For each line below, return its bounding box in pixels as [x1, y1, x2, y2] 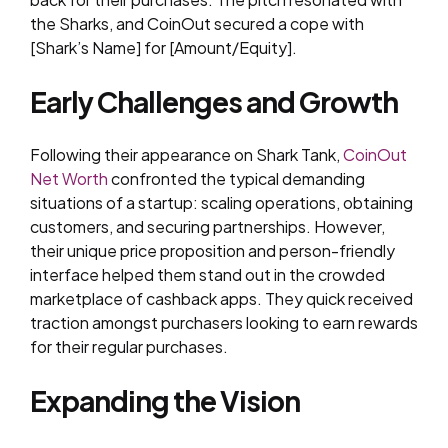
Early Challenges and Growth [30, 84, 398, 119]
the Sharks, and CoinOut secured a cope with [30, 13, 364, 34]
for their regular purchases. [30, 336, 228, 357]
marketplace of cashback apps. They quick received [30, 288, 413, 309]
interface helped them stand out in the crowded [30, 264, 385, 285]
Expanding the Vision [30, 383, 300, 418]
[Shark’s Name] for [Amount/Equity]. [30, 37, 297, 58]
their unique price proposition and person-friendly [30, 240, 395, 261]
